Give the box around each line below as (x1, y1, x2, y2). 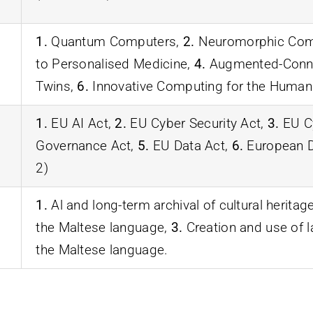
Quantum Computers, (47, 33, 183, 50)
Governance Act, (36, 137, 138, 154)
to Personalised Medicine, (36, 55, 194, 72)
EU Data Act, (149, 137, 232, 154)
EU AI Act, (47, 115, 115, 131)
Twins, (36, 78, 78, 94)
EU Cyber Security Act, (126, 115, 268, 131)
